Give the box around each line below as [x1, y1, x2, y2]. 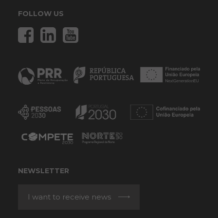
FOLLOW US [18, 9, 64, 18]
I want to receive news [28, 192, 111, 201]
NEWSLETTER [18, 166, 69, 175]
